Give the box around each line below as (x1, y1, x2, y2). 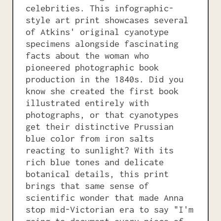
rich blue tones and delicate (26, 156, 164, 167)
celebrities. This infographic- (26, 2, 174, 13)
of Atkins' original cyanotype (26, 26, 169, 37)
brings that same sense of (26, 180, 149, 191)
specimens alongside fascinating (26, 38, 179, 49)
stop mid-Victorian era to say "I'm (26, 204, 193, 215)
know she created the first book (26, 85, 179, 96)
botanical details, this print (26, 168, 169, 179)
